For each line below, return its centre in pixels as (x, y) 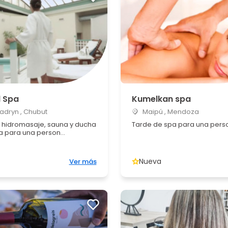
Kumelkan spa (161, 99)
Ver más (83, 162)
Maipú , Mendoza (170, 112)
